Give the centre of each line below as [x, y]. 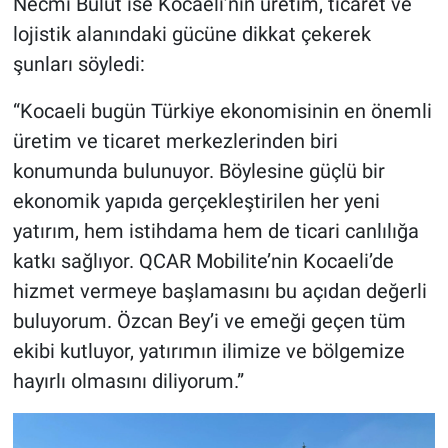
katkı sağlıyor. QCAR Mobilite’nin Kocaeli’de [203, 260]
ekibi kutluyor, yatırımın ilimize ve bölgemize [208, 350]
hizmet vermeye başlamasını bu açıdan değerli [219, 290]
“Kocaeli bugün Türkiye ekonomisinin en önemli [222, 110]
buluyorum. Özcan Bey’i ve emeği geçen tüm [209, 320]
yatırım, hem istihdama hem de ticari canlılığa [215, 230]
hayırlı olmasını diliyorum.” [128, 380]
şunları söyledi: [78, 63]
